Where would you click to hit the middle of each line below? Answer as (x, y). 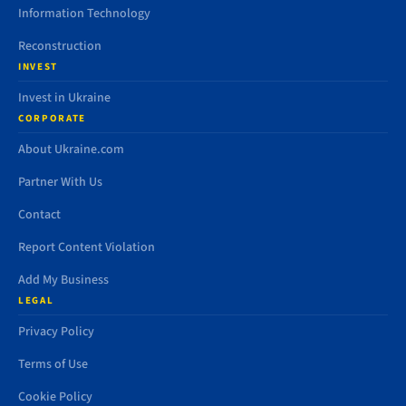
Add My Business (63, 280)
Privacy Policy (56, 332)
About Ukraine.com (71, 150)
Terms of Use (53, 364)
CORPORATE (53, 118)
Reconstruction (60, 46)
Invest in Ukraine (64, 98)
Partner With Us (60, 182)
